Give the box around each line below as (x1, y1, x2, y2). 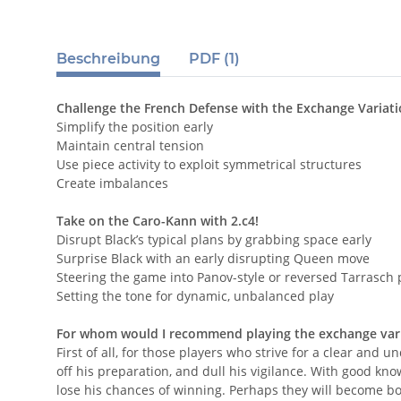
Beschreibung (56, 50, 160, 68)
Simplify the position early (56, 118, 213, 136)
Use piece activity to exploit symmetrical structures (56, 156, 362, 174)
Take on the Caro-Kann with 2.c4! (56, 212, 259, 230)
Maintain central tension (56, 137, 204, 155)
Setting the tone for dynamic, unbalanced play (56, 287, 334, 305)
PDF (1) (189, 50, 240, 68)
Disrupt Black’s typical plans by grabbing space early (56, 231, 371, 249)
